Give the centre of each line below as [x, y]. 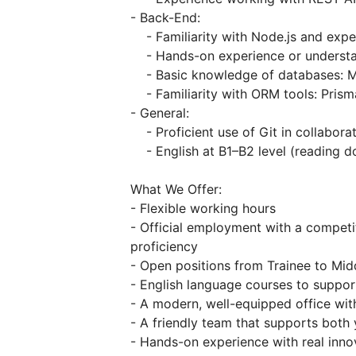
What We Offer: [176, 189]
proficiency [164, 246]
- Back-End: [165, 17]
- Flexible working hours [203, 208]
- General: [160, 113]
